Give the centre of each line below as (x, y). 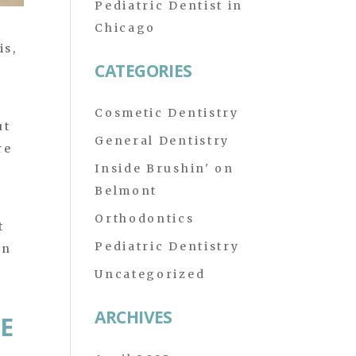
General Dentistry (163, 141)
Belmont (126, 191)
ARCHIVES (133, 317)
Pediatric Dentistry (167, 246)
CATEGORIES (143, 71)
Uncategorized (150, 274)
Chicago (126, 28)
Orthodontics (145, 219)
